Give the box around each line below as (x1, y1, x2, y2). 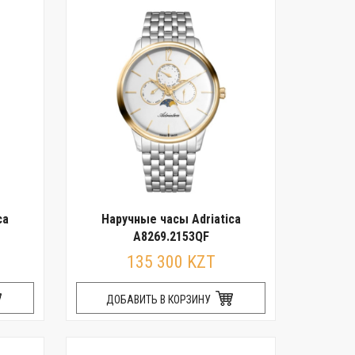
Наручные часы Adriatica (101, 212, 241, 227)
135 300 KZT (126, 252, 216, 272)
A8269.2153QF (132, 229, 209, 244)
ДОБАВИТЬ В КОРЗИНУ (106, 293, 214, 306)
